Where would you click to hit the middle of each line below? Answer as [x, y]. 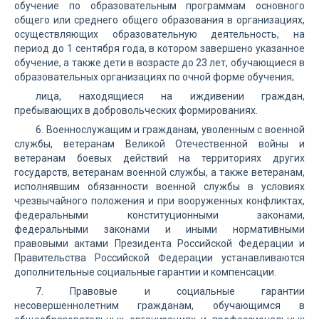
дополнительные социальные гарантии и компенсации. [145, 272]
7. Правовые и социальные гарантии [170, 291]
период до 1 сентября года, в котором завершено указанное [159, 48]
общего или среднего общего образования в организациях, [159, 20]
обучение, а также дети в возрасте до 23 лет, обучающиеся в [159, 63]
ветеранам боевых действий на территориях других [159, 158]
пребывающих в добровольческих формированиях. [136, 110]
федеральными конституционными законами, [159, 215]
